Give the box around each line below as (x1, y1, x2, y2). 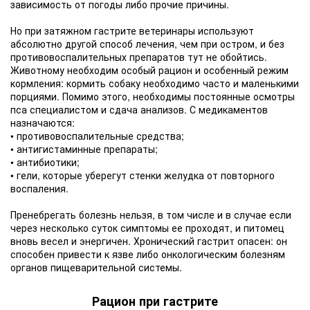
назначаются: (10, 116, 75, 129)
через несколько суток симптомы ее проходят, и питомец (10, 221, 284, 235)
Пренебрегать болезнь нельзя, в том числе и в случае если (10, 208, 291, 221)
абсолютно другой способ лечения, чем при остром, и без (10, 37, 284, 51)
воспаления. (10, 181, 69, 195)
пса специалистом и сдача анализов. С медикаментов (10, 102, 268, 116)
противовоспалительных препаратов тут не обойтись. (10, 50, 267, 64)
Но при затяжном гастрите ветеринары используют (10, 24, 254, 37)
